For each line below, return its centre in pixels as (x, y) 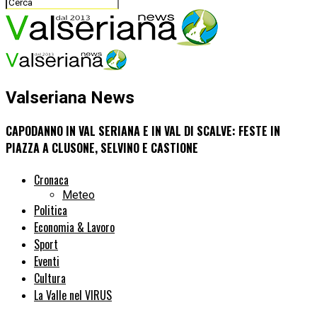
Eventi (47, 261)
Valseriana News (70, 97)
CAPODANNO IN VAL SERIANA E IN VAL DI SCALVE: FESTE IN (143, 131)
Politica (51, 211)
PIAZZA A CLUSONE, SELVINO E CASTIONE (102, 148)
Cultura (50, 278)
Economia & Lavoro (74, 227)
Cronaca (51, 180)
